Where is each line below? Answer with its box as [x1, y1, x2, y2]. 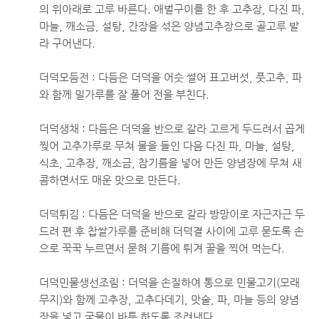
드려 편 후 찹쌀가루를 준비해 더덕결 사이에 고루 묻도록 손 [39, 225, 304, 237]
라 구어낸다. [39, 37, 95, 49]
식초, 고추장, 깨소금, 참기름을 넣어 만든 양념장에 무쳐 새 [39, 157, 302, 169]
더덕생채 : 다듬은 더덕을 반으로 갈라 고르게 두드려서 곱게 [39, 122, 305, 135]
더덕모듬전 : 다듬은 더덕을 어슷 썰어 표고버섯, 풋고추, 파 [39, 71, 302, 83]
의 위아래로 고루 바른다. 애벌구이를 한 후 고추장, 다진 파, [39, 3, 305, 15]
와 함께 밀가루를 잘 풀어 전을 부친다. [39, 88, 209, 100]
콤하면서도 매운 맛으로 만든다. [39, 174, 181, 186]
